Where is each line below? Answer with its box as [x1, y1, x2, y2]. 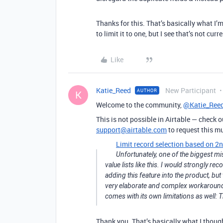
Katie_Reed [96, 86, 131, 95]
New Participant [165, 86, 216, 95]
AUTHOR [137, 87, 157, 94]
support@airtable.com [96, 125, 167, 134]
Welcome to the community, [96, 100, 183, 110]
